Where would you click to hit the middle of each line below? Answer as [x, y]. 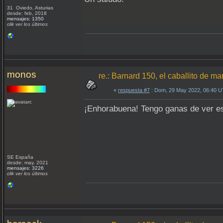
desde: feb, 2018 [27, 13]
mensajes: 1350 [25, 19]
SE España [21, 157]
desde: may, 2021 [28, 163]
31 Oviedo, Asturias [31, 8]
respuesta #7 [134, 90]
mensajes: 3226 [25, 168]
